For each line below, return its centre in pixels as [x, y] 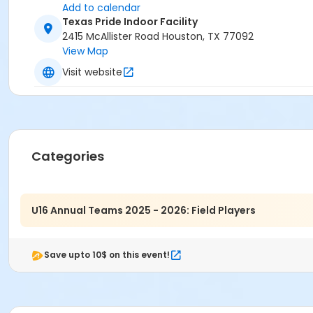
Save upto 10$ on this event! [107, 255]
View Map [85, 51]
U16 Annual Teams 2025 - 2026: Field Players [144, 210]
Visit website [92, 72]
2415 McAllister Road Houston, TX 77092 [158, 37]
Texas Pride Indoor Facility [130, 22]
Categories [68, 156]
